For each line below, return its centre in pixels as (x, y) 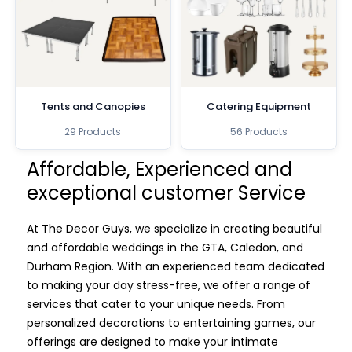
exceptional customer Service (166, 192)
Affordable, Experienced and (159, 169)
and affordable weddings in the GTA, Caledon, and (165, 247)
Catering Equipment (259, 106)
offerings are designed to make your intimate (152, 341)
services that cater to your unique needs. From (156, 304)
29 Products (93, 131)
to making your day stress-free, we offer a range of (168, 285)
